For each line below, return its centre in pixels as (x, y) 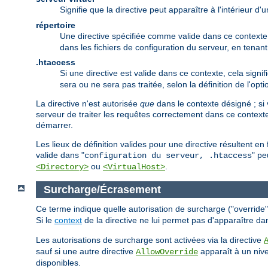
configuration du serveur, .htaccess (168, 155)
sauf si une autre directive (86, 252)
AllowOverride (167, 252)
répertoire (56, 25)
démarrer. (54, 125)
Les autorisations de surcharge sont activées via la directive (150, 240)
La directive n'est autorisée (88, 103)
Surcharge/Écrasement (102, 189)
